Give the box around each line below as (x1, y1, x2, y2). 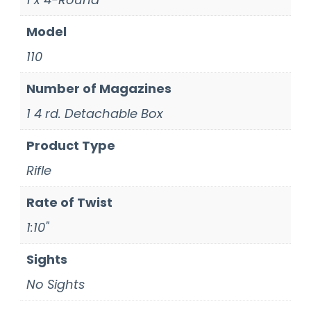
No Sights (26, 276, 85, 294)
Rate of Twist (26, 194, 112, 212)
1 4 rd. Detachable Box (26, 105, 163, 123)
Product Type (26, 137, 115, 155)
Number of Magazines (26, 80, 171, 98)
